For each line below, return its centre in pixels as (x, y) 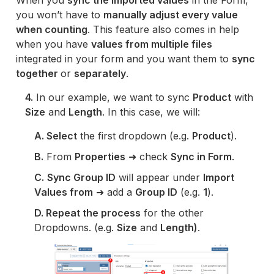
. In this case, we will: (151, 112)
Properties (100, 157)
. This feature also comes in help (164, 30)
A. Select (56, 136)
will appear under (160, 178)
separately (100, 74)
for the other (172, 213)
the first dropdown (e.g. (135, 136)
